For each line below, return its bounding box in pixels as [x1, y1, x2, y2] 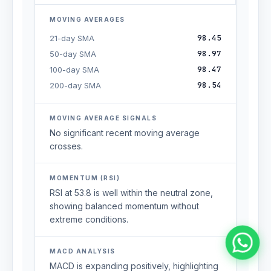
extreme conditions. [50, 214, 128, 224]
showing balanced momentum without [50, 201, 199, 211]
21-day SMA [50, 33, 94, 43]
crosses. [50, 141, 83, 151]
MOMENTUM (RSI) [50, 174, 120, 181]
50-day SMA [50, 49, 96, 59]
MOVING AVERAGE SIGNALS [50, 114, 157, 122]
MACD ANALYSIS [50, 247, 116, 255]
